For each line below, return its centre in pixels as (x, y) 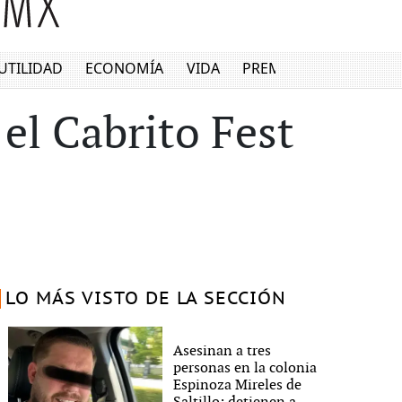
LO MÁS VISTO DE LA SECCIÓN (145, 299)
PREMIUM (277, 69)
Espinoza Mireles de (238, 385)
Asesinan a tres (223, 351)
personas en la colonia (245, 368)
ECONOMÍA (125, 69)
